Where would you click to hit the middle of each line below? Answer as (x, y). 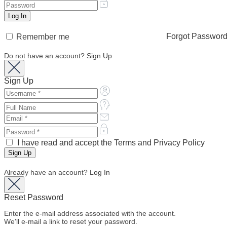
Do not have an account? (45, 56)
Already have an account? (47, 173)
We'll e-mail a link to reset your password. (71, 222)
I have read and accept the (65, 143)
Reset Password (34, 198)
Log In (100, 173)
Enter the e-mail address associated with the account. (90, 214)
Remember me (42, 37)
